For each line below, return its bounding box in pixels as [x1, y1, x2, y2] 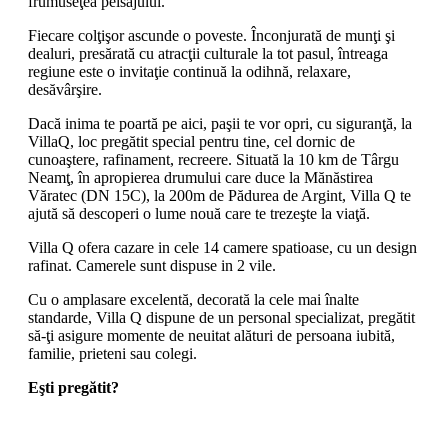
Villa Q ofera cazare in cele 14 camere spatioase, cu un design [28, 239, 417, 257]
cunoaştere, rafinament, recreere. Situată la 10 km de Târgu [28, 151, 399, 169]
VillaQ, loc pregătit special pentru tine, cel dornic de [28, 133, 355, 151]
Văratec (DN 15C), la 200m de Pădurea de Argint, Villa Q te [28, 187, 411, 205]
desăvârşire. [28, 81, 102, 99]
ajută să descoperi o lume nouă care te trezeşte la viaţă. [28, 205, 370, 223]
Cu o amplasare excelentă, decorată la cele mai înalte [28, 291, 359, 309]
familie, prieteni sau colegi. [28, 345, 197, 363]
